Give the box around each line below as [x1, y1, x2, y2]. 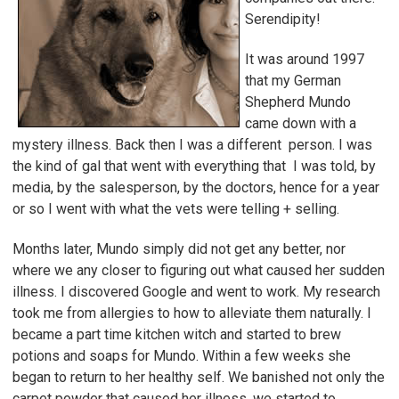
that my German [245, 71, 341, 89]
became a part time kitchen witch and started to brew [12, 325, 341, 343]
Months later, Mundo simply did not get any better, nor [12, 240, 346, 257]
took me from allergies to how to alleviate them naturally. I [12, 304, 371, 322]
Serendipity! [245, 10, 321, 28]
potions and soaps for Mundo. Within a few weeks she [12, 346, 351, 364]
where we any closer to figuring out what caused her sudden [12, 261, 385, 279]
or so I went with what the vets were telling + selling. [12, 199, 343, 217]
